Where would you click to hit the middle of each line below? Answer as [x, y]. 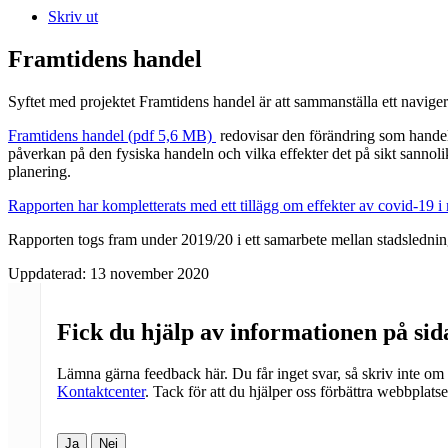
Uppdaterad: [49, 273]
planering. [39, 171]
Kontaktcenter [101, 392]
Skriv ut [73, 16]
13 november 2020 [149, 273]
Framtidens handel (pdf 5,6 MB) [112, 135]
